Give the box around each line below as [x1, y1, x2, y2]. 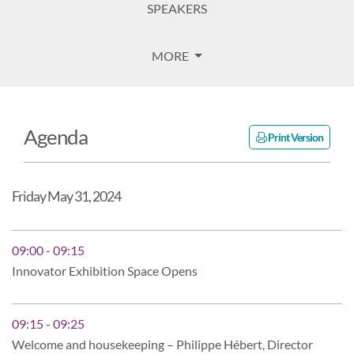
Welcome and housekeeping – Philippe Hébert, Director [12, 337, 313, 352]
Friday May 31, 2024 [12, 186, 121, 205]
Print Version [266, 130, 323, 144]
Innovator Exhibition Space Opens [12, 263, 198, 278]
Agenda [24, 123, 88, 149]
